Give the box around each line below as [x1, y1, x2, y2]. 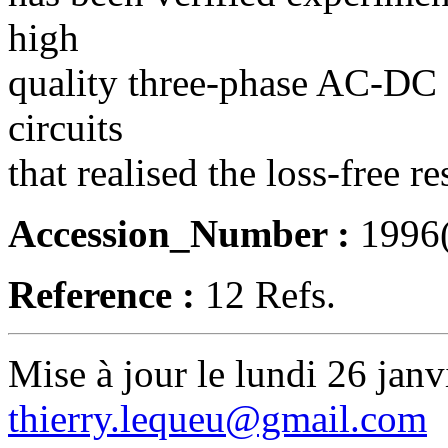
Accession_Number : [8, 212, 360, 255]
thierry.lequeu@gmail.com [8, 397, 427, 440]
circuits [8, 106, 123, 149]
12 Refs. [205, 273, 336, 316]
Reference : [8, 273, 205, 316]
